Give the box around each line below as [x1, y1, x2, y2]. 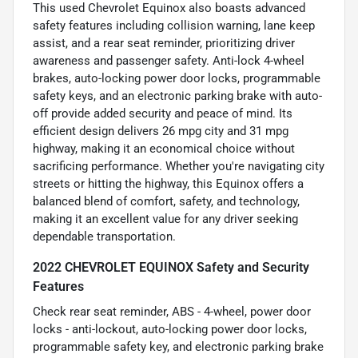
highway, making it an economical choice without [33, 141, 295, 156]
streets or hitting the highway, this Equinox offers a [33, 176, 304, 191]
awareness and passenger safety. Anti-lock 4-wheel [33, 53, 304, 68]
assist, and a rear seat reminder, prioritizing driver [33, 35, 295, 50]
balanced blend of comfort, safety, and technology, [33, 193, 300, 209]
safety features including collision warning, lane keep [33, 18, 315, 33]
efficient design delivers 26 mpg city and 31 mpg [33, 123, 288, 138]
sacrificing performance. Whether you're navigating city [33, 158, 324, 173]
